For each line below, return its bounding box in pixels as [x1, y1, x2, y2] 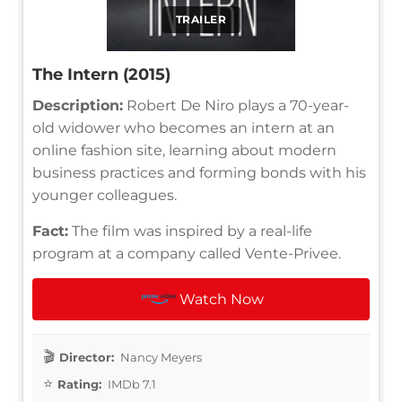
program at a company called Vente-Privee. [32, 244, 341, 262]
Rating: [57, 376, 101, 391]
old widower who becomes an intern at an [32, 118, 335, 136]
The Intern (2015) [32, 64, 170, 84]
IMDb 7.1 [105, 376, 156, 391]
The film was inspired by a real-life [68, 222, 312, 240]
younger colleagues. [32, 186, 177, 204]
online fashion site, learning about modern [32, 141, 336, 159]
